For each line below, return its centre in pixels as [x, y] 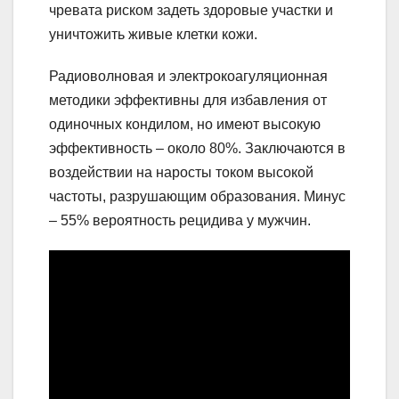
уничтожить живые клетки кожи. [153, 34]
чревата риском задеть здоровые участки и [191, 10]
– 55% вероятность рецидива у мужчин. [180, 220]
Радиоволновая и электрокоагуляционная [188, 76]
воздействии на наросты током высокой [181, 172]
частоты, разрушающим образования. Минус [197, 196]
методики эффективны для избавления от [188, 100]
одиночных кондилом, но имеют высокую [185, 124]
